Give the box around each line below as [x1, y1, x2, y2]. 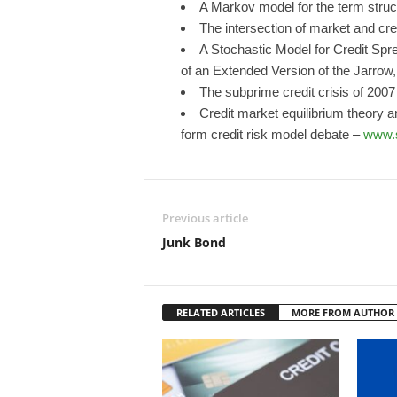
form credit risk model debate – [180, 127, 363, 142]
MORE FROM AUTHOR [291, 306, 394, 319]
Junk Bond [161, 234, 226, 251]
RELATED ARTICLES [175, 306, 265, 319]
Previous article [161, 210, 248, 226]
